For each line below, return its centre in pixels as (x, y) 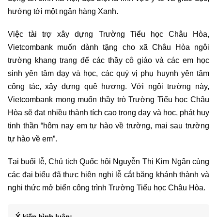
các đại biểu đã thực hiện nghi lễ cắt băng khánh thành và (108, 174)
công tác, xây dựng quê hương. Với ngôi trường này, (108, 86)
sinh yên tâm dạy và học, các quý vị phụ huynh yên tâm (108, 73)
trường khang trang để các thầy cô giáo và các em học (108, 60)
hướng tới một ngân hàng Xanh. (64, 11)
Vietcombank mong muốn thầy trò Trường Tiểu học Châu (108, 99)
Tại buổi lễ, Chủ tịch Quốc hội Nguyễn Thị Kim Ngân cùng (108, 161)
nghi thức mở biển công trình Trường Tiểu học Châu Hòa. (108, 187)
